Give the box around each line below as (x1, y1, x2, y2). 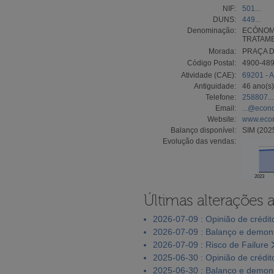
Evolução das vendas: (163, 136, 236, 146)
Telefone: (206, 92, 236, 102)
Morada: (209, 46, 236, 56)
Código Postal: (187, 58, 236, 67)
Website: (207, 114, 236, 124)
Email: (215, 103, 236, 113)
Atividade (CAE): (181, 70, 236, 80)
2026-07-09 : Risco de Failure (153, 239, 268, 250)
